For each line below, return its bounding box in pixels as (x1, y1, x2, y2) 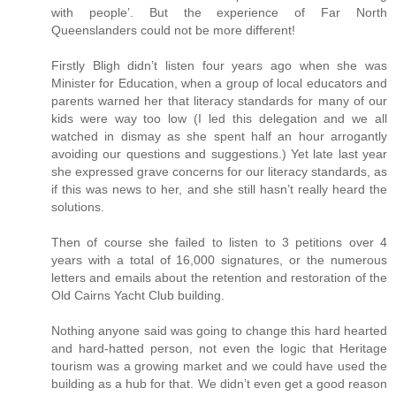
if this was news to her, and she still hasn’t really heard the (51, 181, 387, 196)
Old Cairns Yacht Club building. (51, 287, 225, 302)
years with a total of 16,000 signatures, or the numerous (51, 252, 387, 267)
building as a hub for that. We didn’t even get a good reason (51, 376, 387, 391)
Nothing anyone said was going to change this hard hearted (51, 323, 387, 338)
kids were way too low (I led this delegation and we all (51, 110, 387, 126)
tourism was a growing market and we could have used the (51, 358, 387, 373)
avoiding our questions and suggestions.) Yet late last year (51, 146, 387, 161)
